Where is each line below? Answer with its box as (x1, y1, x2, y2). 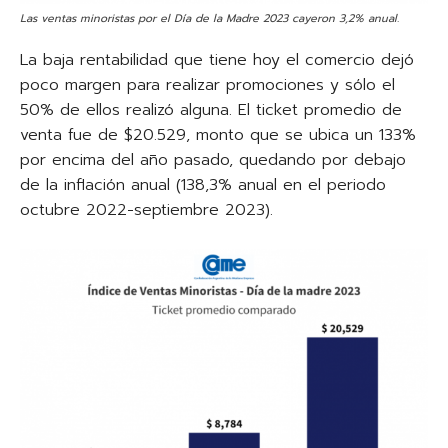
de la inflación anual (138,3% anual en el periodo (20, 172, 386, 197)
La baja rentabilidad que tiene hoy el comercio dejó (20, 47, 414, 72)
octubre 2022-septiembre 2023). (20, 197, 273, 222)
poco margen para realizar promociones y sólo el (20, 72, 395, 97)
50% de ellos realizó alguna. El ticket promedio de (20, 97, 402, 122)
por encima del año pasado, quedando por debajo (20, 147, 406, 172)
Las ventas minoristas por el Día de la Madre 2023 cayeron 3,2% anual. (20, 9, 399, 27)
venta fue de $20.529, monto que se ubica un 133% (20, 122, 416, 147)
